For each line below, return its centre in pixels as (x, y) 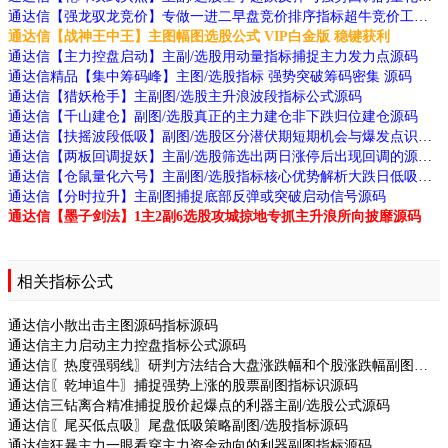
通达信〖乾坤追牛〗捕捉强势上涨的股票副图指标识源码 (183, 385)
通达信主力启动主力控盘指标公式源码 (127, 345)
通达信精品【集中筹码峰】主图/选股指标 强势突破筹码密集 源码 (210, 76)
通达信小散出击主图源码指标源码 (113, 325)
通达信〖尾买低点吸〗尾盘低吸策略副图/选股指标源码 (178, 425)
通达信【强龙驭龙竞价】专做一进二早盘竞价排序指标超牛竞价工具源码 (421, 16)
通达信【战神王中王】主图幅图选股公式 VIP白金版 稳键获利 (199, 36)
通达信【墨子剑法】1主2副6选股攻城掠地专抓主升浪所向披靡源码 (214, 216)
